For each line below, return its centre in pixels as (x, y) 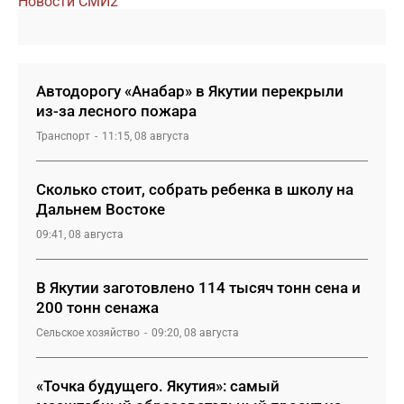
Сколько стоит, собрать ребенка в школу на (195, 189)
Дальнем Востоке (101, 209)
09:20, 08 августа (195, 332)
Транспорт (63, 136)
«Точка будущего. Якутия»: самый (158, 386)
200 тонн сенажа (97, 307)
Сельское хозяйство (88, 332)
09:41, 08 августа (80, 234)
